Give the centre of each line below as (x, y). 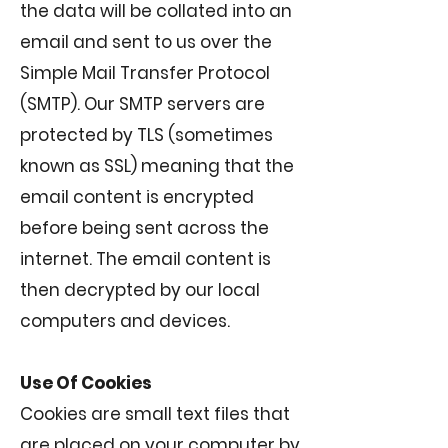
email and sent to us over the (146, 42)
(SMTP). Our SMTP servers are (142, 104)
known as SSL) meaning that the (157, 166)
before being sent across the (144, 228)
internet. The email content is (145, 259)
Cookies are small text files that (155, 414)
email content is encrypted (137, 197)
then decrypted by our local (140, 290)
